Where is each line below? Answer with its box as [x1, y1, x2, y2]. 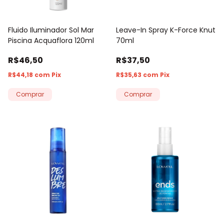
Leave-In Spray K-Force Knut [116, 24, 215, 35]
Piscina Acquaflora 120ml [8, 35, 94, 45]
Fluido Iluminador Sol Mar [8, 24, 94, 35]
